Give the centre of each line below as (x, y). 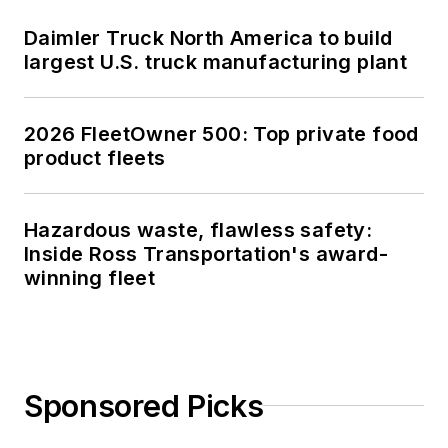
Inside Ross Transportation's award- (206, 253)
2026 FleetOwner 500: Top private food (221, 133)
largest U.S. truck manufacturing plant (216, 61)
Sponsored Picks (144, 405)
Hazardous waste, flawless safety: (198, 229)
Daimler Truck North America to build (208, 37)
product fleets (95, 157)
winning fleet (90, 277)
